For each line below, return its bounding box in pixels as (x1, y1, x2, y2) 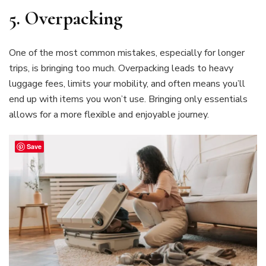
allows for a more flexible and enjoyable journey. (9, 108, 209, 122)
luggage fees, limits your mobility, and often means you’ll (9, 77, 245, 91)
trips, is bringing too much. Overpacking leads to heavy (9, 62, 233, 75)
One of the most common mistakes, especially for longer (9, 46, 245, 60)
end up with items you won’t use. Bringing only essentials (9, 93, 248, 106)
